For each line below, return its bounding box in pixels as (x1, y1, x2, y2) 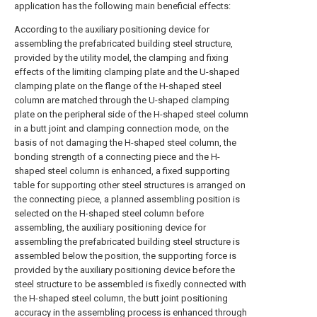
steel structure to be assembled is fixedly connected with (14, 279, 246, 289)
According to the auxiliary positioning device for (14, 24, 209, 35)
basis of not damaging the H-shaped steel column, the (14, 137, 236, 148)
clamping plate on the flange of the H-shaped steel (14, 81, 221, 91)
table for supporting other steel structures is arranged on (14, 180, 246, 190)
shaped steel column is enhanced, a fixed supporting (14, 166, 230, 176)
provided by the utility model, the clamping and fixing (14, 52, 229, 63)
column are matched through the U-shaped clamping (14, 95, 229, 105)
